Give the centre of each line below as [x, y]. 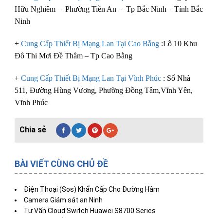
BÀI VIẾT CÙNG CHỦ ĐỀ [61, 164]
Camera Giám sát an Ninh [63, 200]
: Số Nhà [177, 78]
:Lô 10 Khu [178, 43]
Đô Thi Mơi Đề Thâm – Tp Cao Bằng [73, 55]
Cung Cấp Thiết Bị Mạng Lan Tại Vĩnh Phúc [92, 78]
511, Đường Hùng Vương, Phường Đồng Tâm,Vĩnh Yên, [104, 90]
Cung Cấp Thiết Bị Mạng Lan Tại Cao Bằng [90, 43]
